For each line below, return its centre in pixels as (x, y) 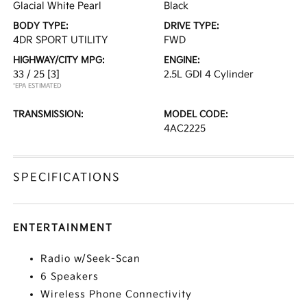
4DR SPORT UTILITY (61, 40)
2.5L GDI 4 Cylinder (209, 74)
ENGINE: (182, 60)
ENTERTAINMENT (63, 228)
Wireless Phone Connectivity (116, 294)
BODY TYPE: (41, 26)
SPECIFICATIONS (67, 178)
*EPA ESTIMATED (38, 86)
